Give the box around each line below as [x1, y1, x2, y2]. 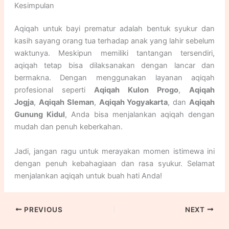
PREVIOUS [22, 205, 63, 214]
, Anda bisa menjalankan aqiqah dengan [65, 110, 215, 120]
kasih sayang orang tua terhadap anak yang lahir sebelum [14, 36, 215, 46]
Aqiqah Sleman [38, 98, 94, 107]
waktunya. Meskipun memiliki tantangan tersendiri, [14, 49, 215, 58]
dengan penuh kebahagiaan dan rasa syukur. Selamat [14, 158, 215, 168]
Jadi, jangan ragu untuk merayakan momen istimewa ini [14, 146, 215, 156]
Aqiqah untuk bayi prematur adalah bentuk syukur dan [14, 24, 215, 34]
